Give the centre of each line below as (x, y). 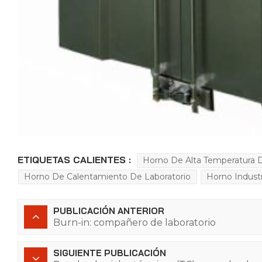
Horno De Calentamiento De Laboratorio (108, 177)
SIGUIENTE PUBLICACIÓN (110, 253)
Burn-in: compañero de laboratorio (135, 222)
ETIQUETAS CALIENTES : (74, 160)
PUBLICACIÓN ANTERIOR (109, 211)
